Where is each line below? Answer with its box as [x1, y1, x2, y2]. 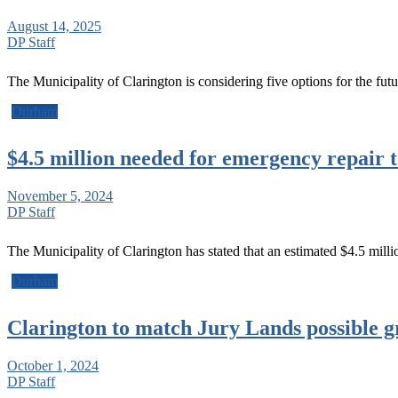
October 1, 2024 [7, 357, 99, 373]
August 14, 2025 [7, 18, 101, 34]
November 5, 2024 [7, 187, 113, 203]
